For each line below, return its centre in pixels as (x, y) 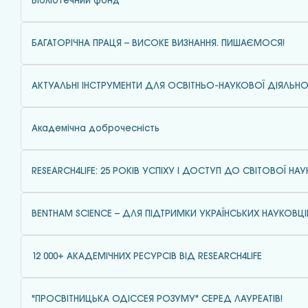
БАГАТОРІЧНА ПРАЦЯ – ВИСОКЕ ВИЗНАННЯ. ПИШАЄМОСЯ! (158, 43)
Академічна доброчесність (96, 129)
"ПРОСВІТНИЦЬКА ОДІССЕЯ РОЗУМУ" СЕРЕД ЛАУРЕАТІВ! (157, 299)
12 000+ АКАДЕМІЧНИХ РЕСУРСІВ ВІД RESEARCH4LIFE (147, 256)
